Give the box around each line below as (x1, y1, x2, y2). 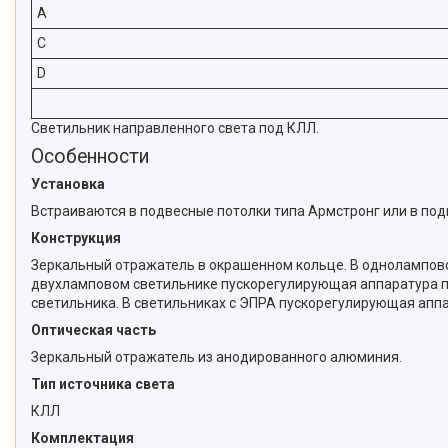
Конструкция (31, 229, 121, 246)
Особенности (31, 144, 150, 168)
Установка (31, 175, 105, 192)
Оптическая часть (31, 321, 156, 338)
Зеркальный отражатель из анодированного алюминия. (31, 348, 402, 365)
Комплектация (31, 429, 134, 446)
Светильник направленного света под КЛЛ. (31, 120, 319, 136)
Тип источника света (31, 375, 175, 392)
